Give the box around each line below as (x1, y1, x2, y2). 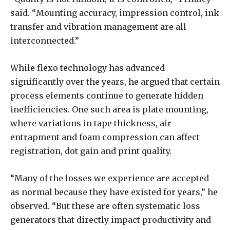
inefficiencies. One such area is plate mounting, (10, 104, 208, 114)
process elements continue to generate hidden (10, 90, 203, 101)
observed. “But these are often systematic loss (10, 200, 200, 211)
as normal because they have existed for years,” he (10, 186, 218, 197)
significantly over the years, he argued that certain (10, 76, 220, 87)
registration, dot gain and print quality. (10, 145, 171, 156)
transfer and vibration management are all (10, 21, 186, 32)
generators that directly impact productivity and (10, 214, 211, 225)
